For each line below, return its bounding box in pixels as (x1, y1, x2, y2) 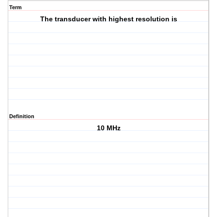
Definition (9, 113, 34, 120)
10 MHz (96, 124, 121, 132)
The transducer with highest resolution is (40, 15, 177, 23)
